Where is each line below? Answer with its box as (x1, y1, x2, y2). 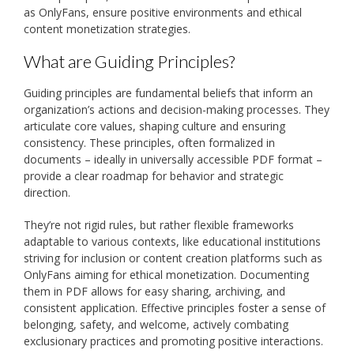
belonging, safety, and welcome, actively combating (24, 317, 288, 333)
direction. (24, 185, 70, 201)
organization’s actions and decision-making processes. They (24, 102, 330, 118)
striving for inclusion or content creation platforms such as (24, 250, 322, 266)
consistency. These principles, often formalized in (24, 135, 275, 151)
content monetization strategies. (24, 21, 190, 37)
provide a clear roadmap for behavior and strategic (24, 168, 284, 184)
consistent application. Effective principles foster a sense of (24, 300, 326, 316)
